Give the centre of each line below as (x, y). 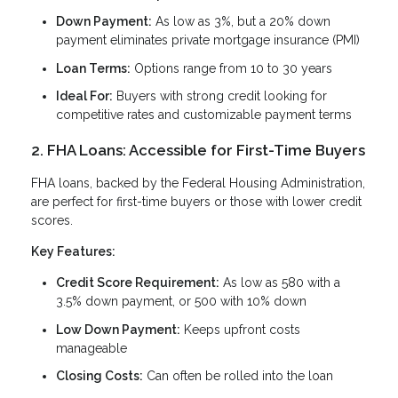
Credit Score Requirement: (138, 283)
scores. (52, 221)
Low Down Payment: (118, 329)
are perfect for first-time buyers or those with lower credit (196, 202)
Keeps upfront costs (240, 329)
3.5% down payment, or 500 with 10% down (181, 302)
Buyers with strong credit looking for (220, 96)
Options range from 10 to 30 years (231, 68)
